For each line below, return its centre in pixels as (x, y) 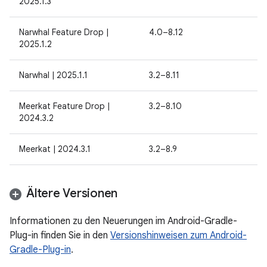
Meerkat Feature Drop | (64, 106)
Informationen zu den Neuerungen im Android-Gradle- (123, 221)
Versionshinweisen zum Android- (178, 235)
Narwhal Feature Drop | (64, 32)
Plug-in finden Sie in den (60, 235)
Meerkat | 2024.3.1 (55, 149)
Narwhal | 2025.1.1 (53, 75)
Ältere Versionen (72, 193)
